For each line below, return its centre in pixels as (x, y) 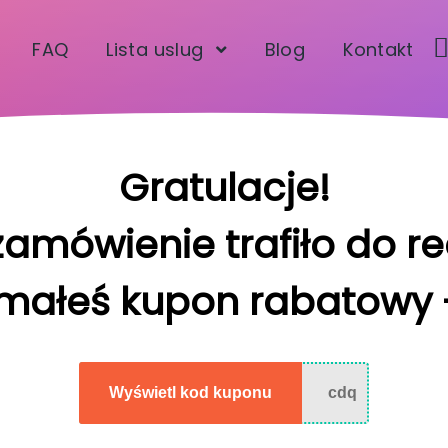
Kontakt (378, 49)
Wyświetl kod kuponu (190, 393)
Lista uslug (155, 49)
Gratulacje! (224, 188)
